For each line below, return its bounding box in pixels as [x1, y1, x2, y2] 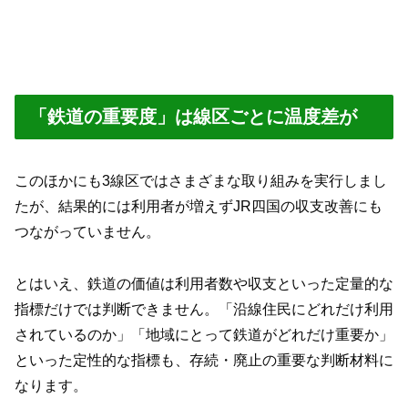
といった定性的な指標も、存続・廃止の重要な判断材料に [15, 352, 393, 368]
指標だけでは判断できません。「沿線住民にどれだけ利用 [15, 301, 393, 317]
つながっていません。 [15, 224, 160, 240]
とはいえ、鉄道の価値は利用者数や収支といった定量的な [15, 275, 393, 291]
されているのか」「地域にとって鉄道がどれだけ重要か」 [15, 326, 393, 342]
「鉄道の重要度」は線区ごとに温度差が [29, 106, 357, 127]
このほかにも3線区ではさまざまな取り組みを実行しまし [15, 173, 387, 189]
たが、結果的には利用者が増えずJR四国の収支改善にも [15, 199, 382, 215]
